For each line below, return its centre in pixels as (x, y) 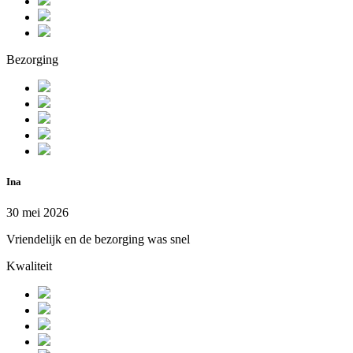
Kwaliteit (29, 266)
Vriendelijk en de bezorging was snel (98, 240)
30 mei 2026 (37, 213)
